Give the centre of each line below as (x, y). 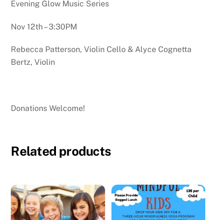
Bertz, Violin (33, 62)
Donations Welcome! (48, 109)
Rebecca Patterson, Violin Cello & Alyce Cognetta (101, 50)
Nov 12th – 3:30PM (44, 27)
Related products (61, 151)
